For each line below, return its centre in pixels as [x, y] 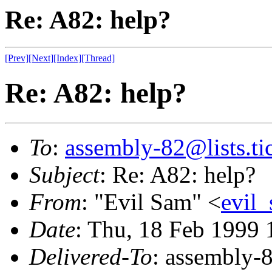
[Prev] [17, 58]
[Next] [41, 58]
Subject [64, 174]
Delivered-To [91, 256]
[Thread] [98, 58]
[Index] [67, 58]
